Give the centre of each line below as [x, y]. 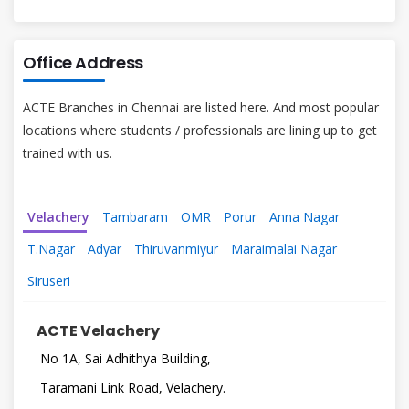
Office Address [83, 62]
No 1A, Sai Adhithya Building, [126, 358]
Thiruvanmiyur [176, 248]
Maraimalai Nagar [284, 248]
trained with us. [68, 152]
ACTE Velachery [98, 330]
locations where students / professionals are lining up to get [200, 130]
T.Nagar [51, 248]
